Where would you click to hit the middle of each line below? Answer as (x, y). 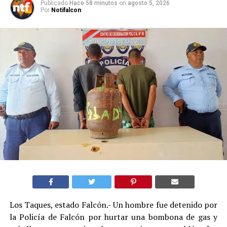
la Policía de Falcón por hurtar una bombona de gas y (113, 217)
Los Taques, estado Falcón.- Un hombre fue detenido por (113, 205)
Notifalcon (66, 10)
